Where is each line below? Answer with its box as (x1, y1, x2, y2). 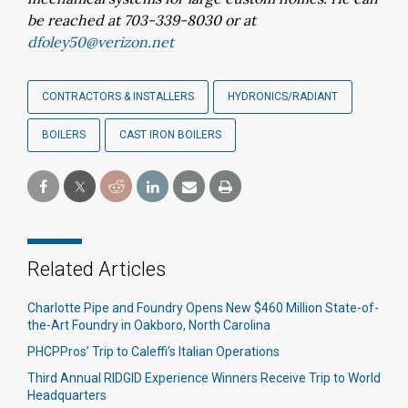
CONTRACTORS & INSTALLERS (42, 90, 194, 103)
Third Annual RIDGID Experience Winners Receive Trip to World (27, 371, 381, 385)
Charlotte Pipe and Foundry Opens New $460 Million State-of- (27, 301, 379, 315)
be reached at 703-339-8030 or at (27, 11, 256, 29)
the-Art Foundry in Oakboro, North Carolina (27, 318, 270, 332)
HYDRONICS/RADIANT (228, 90, 338, 103)
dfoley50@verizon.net (27, 33, 174, 51)
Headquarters (27, 388, 107, 403)
